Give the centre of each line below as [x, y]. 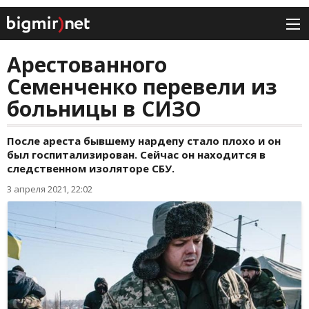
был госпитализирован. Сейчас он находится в [136, 155]
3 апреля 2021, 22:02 [50, 189]
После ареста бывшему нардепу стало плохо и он [144, 141]
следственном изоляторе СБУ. [91, 169]
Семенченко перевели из [142, 87]
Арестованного [87, 65]
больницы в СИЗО [104, 109]
